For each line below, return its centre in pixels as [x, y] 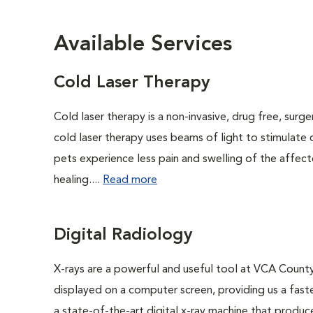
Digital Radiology [123, 235]
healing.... [78, 180]
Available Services [143, 45]
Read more [130, 180]
